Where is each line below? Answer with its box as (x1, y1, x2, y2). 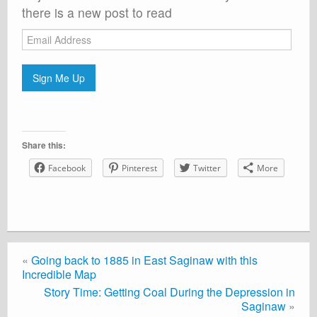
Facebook (48, 161, 86, 174)
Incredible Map (22, 265, 96, 282)
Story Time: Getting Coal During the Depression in (44, 283, 295, 300)
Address (21, 42, 58, 57)
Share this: (22, 138, 66, 151)
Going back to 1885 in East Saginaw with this (31, 251, 258, 268)
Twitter (193, 161, 221, 174)
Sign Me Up (33, 70, 85, 85)
